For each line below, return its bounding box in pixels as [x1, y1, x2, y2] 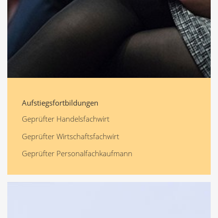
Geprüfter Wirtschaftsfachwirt [22, 131, 119, 141]
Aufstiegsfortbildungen [22, 97, 98, 108]
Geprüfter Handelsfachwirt [22, 114, 109, 124]
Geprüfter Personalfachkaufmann [22, 148, 132, 159]
